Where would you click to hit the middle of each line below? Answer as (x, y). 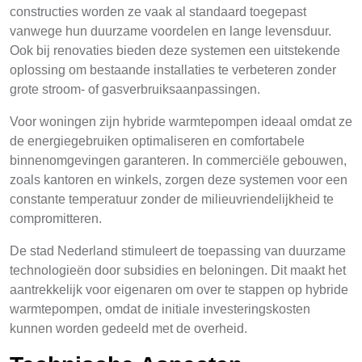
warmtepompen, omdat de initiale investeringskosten (160, 309)
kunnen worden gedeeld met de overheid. (128, 328)
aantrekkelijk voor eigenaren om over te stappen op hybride (179, 290)
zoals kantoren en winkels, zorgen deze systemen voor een (179, 180)
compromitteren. (56, 219)
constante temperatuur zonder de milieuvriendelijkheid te (172, 199)
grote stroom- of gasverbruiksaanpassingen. (135, 89)
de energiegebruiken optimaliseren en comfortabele (157, 141)
